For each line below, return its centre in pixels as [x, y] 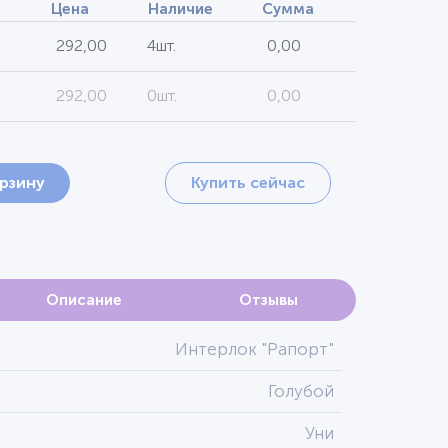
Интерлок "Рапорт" [254, 349]
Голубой [301, 391]
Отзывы [268, 300]
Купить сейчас [248, 182]
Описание [84, 300]
